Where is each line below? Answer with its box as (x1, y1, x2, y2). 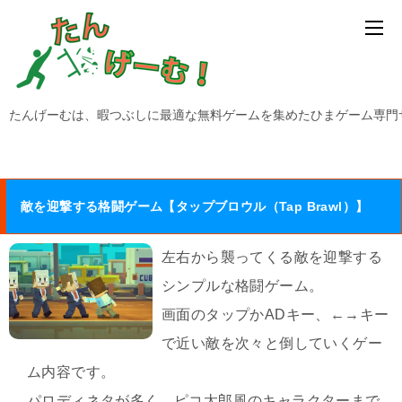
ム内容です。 (27, 364, 116, 380)
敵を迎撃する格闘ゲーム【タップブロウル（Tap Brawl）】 (21, 199, 369, 214)
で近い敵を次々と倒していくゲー (162, 336, 382, 351)
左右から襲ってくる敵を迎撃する (162, 249, 382, 265)
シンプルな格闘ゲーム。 (162, 278, 324, 293)
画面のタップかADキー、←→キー (162, 307, 389, 322)
